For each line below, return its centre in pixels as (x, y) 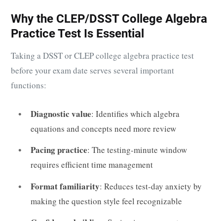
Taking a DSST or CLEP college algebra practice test (102, 55)
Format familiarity (65, 186)
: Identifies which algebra (135, 113)
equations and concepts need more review (103, 128)
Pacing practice (59, 150)
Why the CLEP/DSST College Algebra (109, 18)
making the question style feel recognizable (106, 201)
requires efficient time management (92, 165)
